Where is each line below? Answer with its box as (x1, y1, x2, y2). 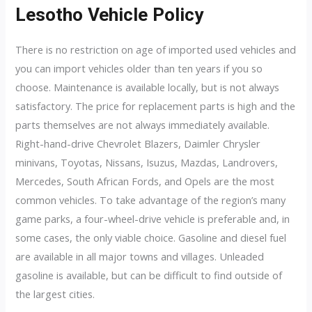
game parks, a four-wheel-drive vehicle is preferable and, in (15, 212, 290, 226)
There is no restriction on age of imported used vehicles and (15, 42, 297, 57)
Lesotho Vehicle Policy (15, 4, 204, 26)
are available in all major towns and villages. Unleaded (15, 249, 265, 264)
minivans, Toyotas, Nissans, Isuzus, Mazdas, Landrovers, (15, 155, 279, 170)
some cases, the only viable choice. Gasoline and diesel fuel (15, 231, 287, 245)
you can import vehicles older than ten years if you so (15, 61, 263, 76)
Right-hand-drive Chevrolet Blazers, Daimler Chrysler (15, 136, 261, 151)
